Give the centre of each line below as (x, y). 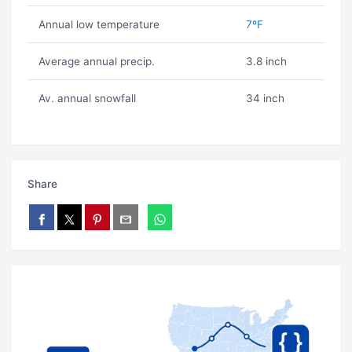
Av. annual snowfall (87, 99)
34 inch (265, 99)
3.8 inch (266, 62)
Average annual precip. (96, 62)
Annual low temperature (99, 25)
